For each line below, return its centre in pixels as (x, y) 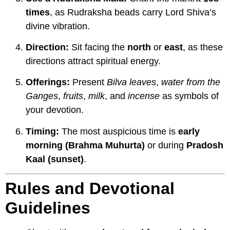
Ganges (42, 96)
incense (144, 96)
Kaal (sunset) (55, 159)
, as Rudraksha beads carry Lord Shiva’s (133, 12)
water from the (191, 82)
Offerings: (48, 82)
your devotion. (55, 110)
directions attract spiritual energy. (93, 61)
